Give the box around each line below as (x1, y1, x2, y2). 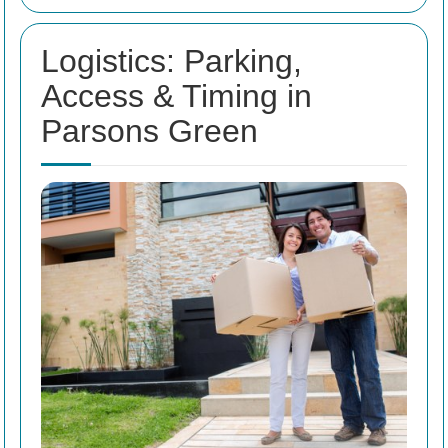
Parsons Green (41, 113, 258, 150)
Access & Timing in (41, 78, 312, 115)
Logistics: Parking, (41, 43, 302, 80)
